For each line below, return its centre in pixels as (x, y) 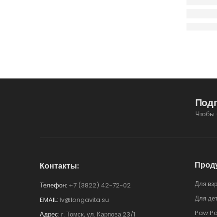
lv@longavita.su (84, 200)
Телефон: (54, 186)
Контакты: (59, 166)
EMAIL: (49, 200)
